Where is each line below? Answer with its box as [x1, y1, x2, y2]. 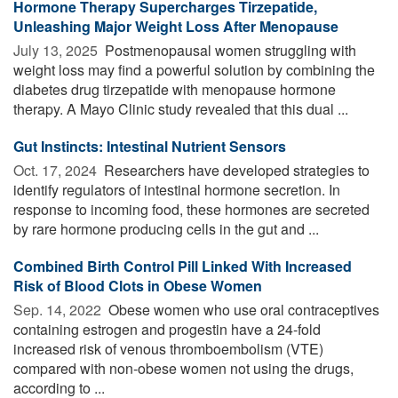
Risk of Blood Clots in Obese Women [13, 275, 262, 296]
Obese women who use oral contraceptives [105, 298, 379, 320]
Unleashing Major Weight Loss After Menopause [13, 15, 338, 36]
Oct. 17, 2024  [13, 159, 100, 180]
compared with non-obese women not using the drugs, [13, 357, 354, 378]
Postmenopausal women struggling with [101, 39, 356, 60]
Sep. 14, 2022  [13, 298, 105, 320]
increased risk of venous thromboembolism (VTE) [13, 338, 323, 359]
